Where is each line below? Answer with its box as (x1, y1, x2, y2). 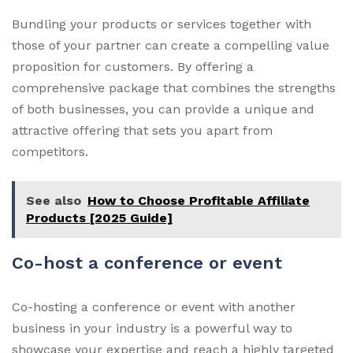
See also (26, 192, 81, 208)
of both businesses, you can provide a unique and (12, 101, 314, 117)
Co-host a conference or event (12, 252, 282, 273)
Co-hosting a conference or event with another (12, 299, 295, 314)
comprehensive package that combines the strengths (12, 80, 336, 95)
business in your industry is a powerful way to (12, 320, 292, 336)
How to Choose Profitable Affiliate (87, 192, 310, 208)
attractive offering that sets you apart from (12, 122, 273, 138)
